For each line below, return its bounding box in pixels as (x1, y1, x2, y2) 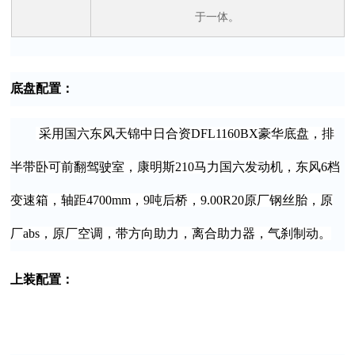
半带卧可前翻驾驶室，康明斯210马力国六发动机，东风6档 (10, 160, 341, 174)
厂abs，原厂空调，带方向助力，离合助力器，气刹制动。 (10, 227, 332, 240)
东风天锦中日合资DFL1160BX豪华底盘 (90, 127, 310, 140)
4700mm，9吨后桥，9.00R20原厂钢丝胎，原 (86, 193, 334, 207)
